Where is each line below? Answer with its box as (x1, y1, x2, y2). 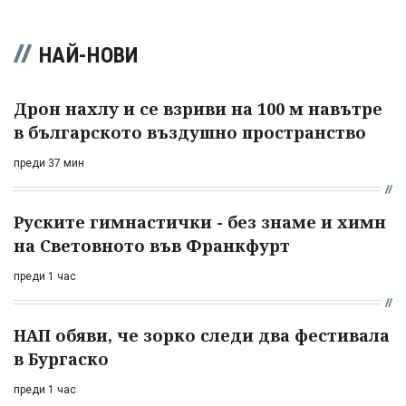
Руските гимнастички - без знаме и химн (14, 210, 386, 233)
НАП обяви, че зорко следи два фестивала (14, 324, 390, 346)
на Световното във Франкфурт (14, 234, 290, 256)
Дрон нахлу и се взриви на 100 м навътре (14, 97, 382, 120)
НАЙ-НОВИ (39, 42, 139, 68)
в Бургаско (14, 347, 109, 370)
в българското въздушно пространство (14, 121, 366, 143)
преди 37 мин (14, 156, 84, 169)
